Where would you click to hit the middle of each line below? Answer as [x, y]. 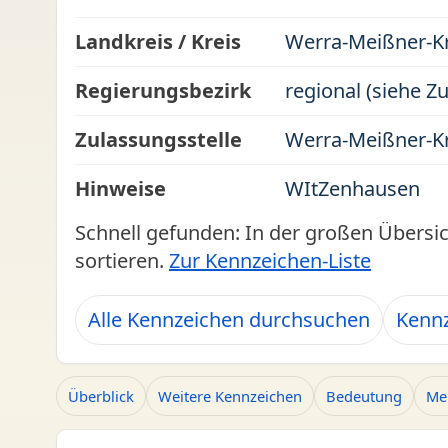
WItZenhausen [352, 188]
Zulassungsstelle [158, 139]
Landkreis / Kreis [158, 41]
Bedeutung [364, 396]
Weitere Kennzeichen [230, 396]
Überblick [101, 396]
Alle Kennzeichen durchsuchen [229, 319]
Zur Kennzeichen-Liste [270, 260]
